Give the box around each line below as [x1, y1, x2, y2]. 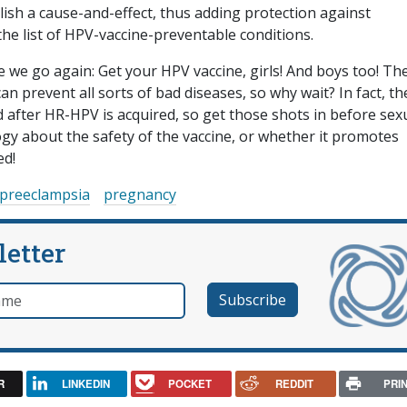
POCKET [168, 375, 213, 392]
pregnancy [104, 184, 176, 205]
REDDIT [275, 375, 314, 392]
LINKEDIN [62, 375, 110, 392]
